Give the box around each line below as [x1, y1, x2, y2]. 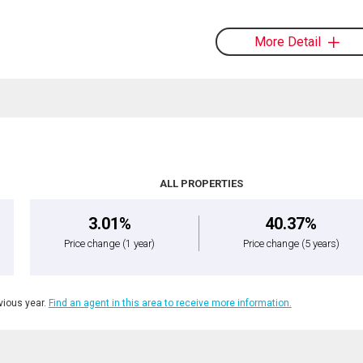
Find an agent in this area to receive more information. [48, 297, 292, 310]
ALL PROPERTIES [160, 177, 244, 190]
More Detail [254, 34, 321, 50]
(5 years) [301, 237, 340, 250]
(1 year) [122, 237, 156, 250]
